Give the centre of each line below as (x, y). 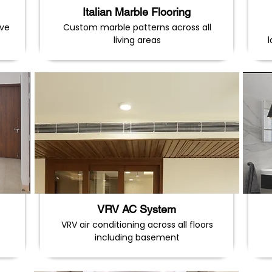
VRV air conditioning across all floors (137, 225)
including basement (137, 237)
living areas (137, 40)
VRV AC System (136, 209)
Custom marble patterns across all (137, 27)
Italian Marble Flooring (136, 12)
